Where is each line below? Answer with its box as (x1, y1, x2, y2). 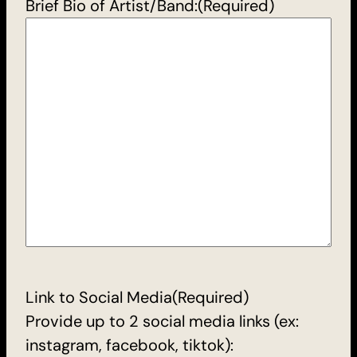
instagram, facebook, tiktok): (25, 334, 233, 355)
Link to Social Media (25, 286, 172, 308)
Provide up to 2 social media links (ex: (25, 310, 299, 331)
